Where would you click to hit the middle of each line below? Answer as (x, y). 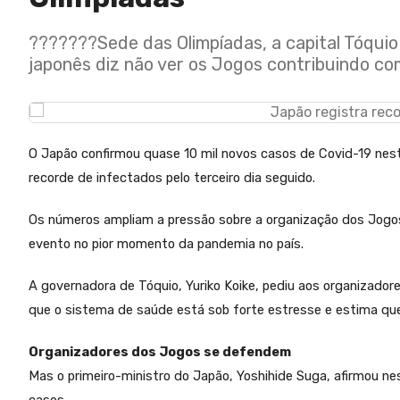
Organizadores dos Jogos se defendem (160, 352)
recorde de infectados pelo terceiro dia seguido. (172, 178)
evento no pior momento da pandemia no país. (166, 244)
